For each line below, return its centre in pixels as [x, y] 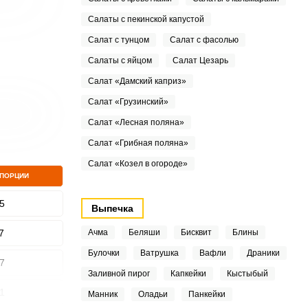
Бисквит [196, 232]
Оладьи [153, 294]
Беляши [144, 232]
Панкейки [207, 294]
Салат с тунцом [118, 40]
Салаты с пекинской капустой [146, 19]
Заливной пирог [119, 274]
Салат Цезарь [200, 60]
